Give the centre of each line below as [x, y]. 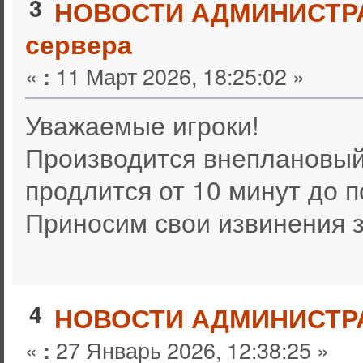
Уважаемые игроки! [142, 125]
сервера [78, 44]
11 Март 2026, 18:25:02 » [177, 76]
